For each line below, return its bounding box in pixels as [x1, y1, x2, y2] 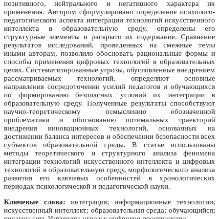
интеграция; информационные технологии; [66, 198, 215, 206]
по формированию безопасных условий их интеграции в [4, 91, 215, 99]
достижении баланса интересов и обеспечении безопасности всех [4, 132, 215, 141]
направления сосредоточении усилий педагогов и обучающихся [4, 83, 215, 91]
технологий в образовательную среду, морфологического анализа [4, 166, 215, 174]
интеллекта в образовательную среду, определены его [4, 24, 215, 33]
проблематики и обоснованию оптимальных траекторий [4, 116, 215, 124]
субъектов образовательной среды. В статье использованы [4, 141, 215, 149]
